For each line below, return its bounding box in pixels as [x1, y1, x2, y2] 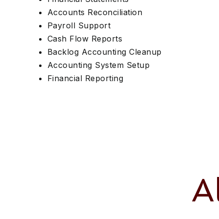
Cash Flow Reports [47, 34, 123, 44]
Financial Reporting [47, 73, 124, 83]
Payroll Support [47, 21, 111, 30]
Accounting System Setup [47, 60, 150, 70]
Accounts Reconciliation [47, 7, 143, 17]
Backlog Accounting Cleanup [47, 47, 162, 57]
